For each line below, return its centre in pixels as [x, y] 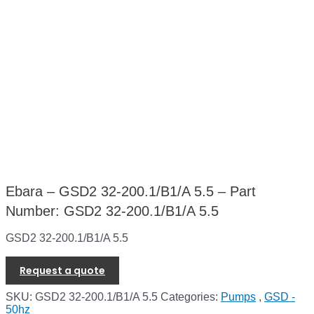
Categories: [191, 296]
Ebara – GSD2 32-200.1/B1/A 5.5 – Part [131, 192]
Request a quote [62, 270]
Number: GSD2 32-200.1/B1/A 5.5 [112, 211]
